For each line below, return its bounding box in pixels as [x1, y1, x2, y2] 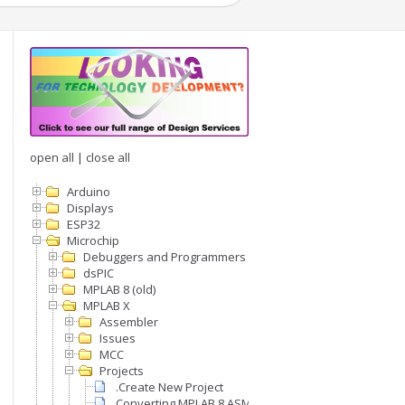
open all [30, 149, 74, 166]
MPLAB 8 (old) [83, 281, 155, 298]
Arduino [67, 184, 110, 201]
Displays [67, 200, 114, 217]
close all [86, 149, 130, 166]
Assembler [99, 314, 158, 331]
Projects [99, 363, 144, 380]
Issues [99, 330, 136, 347]
